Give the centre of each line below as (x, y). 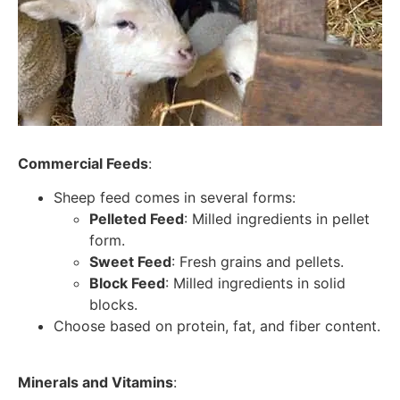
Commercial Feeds (83, 163)
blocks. (113, 305)
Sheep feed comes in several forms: (175, 198)
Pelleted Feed (137, 219)
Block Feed (127, 283)
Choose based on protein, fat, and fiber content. (217, 326)
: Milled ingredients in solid (255, 283)
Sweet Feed (130, 262)
